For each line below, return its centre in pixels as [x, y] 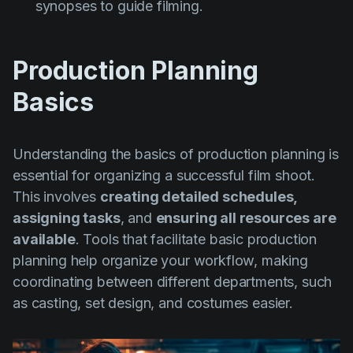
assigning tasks [67, 218]
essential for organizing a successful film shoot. [164, 176]
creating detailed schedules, [199, 197]
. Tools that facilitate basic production [196, 240]
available [44, 240]
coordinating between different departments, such [173, 282]
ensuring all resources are [246, 218]
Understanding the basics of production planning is [176, 154]
